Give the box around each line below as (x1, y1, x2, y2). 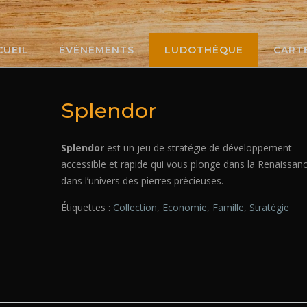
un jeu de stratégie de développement (123, 141, 293, 155)
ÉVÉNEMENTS (59, 44, 134, 56)
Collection (113, 200, 158, 214)
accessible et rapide (61, 158, 149, 171)
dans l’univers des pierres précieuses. (61, 174, 224, 188)
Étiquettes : (61, 200, 114, 214)
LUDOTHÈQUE (164, 44, 243, 56)
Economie (162, 200, 208, 214)
